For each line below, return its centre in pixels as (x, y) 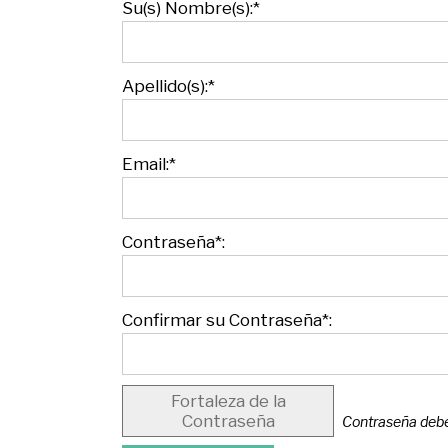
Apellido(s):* (168, 85)
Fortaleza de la (228, 400)
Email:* (149, 163)
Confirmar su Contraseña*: (227, 319)
